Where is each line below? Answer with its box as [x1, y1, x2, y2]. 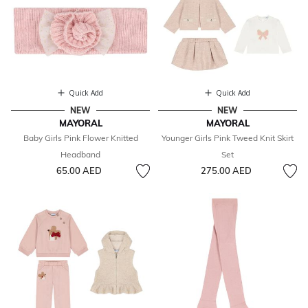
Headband [60, 149, 100, 160]
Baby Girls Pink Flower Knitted [23, 133, 138, 144]
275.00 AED [200, 165, 252, 177]
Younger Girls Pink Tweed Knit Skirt [162, 133, 294, 144]
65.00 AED [56, 165, 102, 177]
